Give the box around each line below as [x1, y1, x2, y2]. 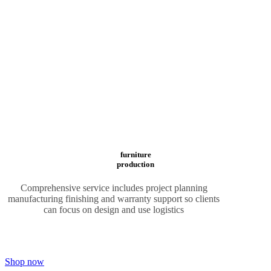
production [117, 159, 154, 169]
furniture [120, 149, 151, 159]
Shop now [5, 256, 44, 267]
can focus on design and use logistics [44, 204, 184, 215]
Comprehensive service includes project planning [20, 182, 207, 193]
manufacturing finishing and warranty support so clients [8, 193, 220, 204]
